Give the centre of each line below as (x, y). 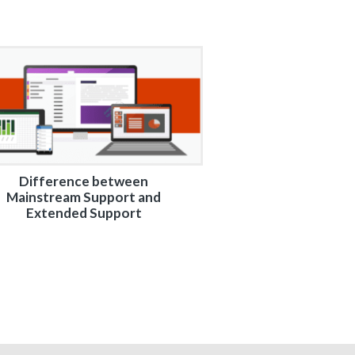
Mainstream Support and (84, 197)
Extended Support (84, 213)
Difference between (84, 181)
